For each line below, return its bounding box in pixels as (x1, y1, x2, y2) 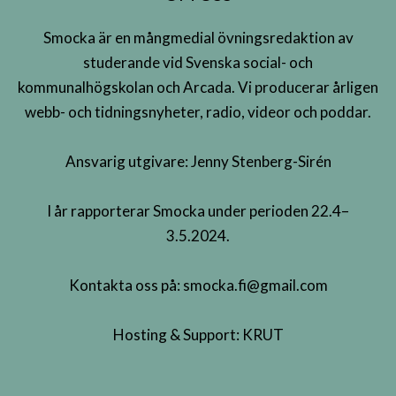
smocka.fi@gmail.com (182, 276, 328, 295)
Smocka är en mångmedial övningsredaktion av (42, 28, 354, 48)
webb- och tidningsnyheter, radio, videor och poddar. (25, 103, 371, 122)
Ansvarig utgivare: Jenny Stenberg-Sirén (65, 152, 331, 171)
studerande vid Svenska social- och (83, 53, 313, 72)
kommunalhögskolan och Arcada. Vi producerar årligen (18, 78, 378, 97)
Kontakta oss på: (68, 276, 183, 295)
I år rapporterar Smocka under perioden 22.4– (47, 202, 349, 221)
